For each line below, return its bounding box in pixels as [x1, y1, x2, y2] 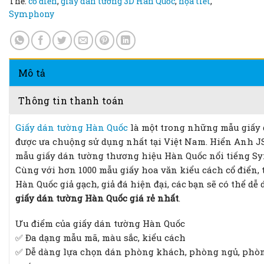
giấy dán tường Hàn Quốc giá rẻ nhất [15, 192, 179, 204]
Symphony [9, 8, 54, 19]
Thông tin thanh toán [18, 94, 124, 107]
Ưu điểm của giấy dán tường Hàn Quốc [15, 217, 185, 230]
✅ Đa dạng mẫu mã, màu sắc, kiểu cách [15, 232, 186, 244]
